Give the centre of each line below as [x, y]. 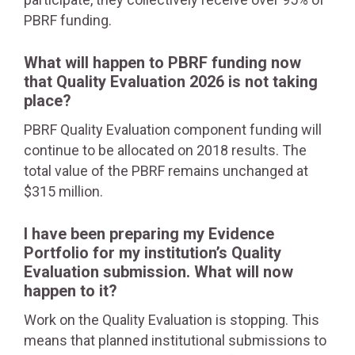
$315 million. [63, 191]
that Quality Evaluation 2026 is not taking [171, 82]
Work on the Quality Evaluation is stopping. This [172, 320]
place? [48, 101]
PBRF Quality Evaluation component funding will [173, 130]
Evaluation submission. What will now [158, 272]
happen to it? [71, 291]
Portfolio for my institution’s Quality [153, 253]
